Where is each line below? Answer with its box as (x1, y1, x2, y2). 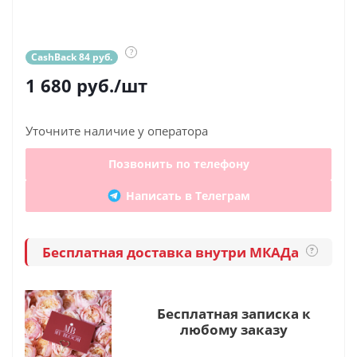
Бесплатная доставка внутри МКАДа (41, 242, 302, 261)
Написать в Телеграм (126, 188, 250, 203)
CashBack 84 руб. (31, 50, 112, 64)
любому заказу (179, 320, 288, 339)
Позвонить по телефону (108, 156, 249, 171)
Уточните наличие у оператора (25, 123, 208, 139)
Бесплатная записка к (156, 304, 311, 323)
